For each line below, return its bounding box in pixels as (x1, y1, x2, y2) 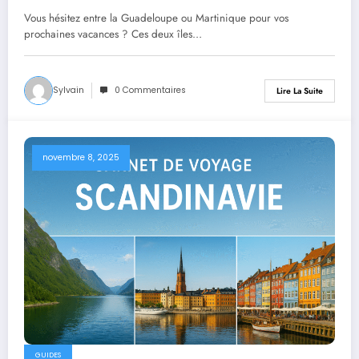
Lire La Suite (276, 84, 323, 97)
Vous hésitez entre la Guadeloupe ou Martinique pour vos (24, 10, 288, 26)
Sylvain (53, 84, 84, 97)
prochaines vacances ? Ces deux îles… (24, 26, 202, 42)
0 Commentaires (115, 84, 186, 97)
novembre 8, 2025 (42, 151, 119, 164)
